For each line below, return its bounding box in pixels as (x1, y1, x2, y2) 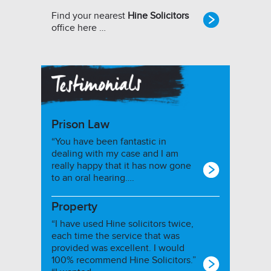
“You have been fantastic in (51, 135, 166, 148)
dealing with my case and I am (51, 148, 178, 160)
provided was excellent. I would (51, 242, 184, 255)
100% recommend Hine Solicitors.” (51, 254, 196, 267)
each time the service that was (51, 230, 180, 243)
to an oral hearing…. (51, 172, 134, 184)
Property (51, 200, 97, 215)
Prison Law (51, 117, 109, 132)
